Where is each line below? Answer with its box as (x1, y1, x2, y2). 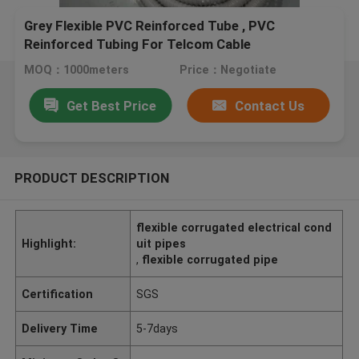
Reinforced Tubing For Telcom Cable (24, 36, 252, 53)
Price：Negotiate (179, 63, 276, 77)
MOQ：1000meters (24, 63, 130, 77)
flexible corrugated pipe (142, 252, 279, 266)
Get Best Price (67, 97, 157, 114)
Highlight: (22, 236, 77, 250)
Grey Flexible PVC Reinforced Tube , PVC (24, 18, 276, 34)
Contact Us (235, 97, 305, 114)
